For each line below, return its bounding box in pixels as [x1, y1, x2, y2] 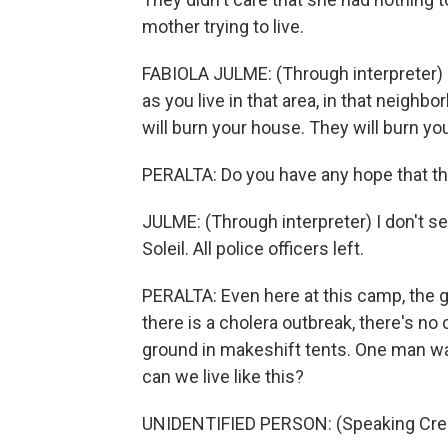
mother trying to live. [142, 16, 304, 38]
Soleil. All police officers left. [142, 238, 364, 260]
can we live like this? [142, 366, 304, 388]
